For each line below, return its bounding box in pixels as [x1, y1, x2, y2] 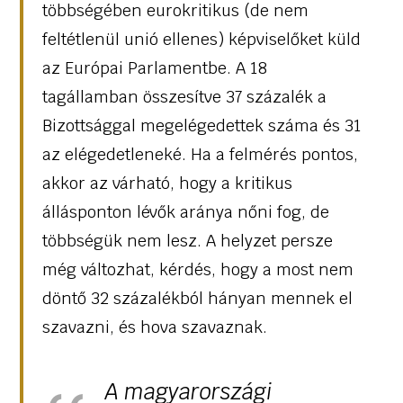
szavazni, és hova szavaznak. [41, 316, 267, 337]
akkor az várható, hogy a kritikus [41, 172, 292, 193]
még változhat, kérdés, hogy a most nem [41, 258, 354, 280]
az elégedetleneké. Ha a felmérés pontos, [41, 143, 358, 165]
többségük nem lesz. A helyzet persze [41, 229, 333, 251]
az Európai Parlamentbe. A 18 [41, 57, 267, 78]
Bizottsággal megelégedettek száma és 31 [41, 114, 362, 136]
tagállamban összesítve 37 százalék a [41, 85, 327, 107]
